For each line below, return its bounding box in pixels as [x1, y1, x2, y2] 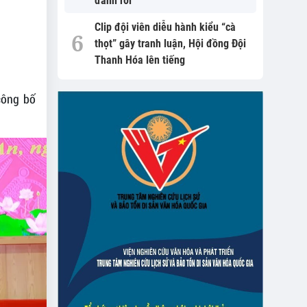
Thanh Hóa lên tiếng [94, 53, 185, 66]
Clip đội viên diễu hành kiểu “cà [94, 21, 236, 34]
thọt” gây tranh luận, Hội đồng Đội [94, 37, 246, 50]
